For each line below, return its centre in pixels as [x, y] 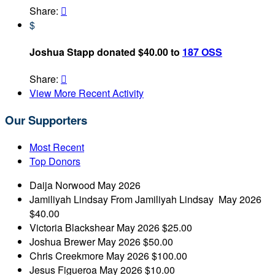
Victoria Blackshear [73, 227]
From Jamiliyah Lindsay [165, 199]
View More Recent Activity [87, 93]
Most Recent [57, 147]
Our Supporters [46, 120]
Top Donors [55, 161]
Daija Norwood [64, 185]
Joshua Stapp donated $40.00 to [106, 52]
